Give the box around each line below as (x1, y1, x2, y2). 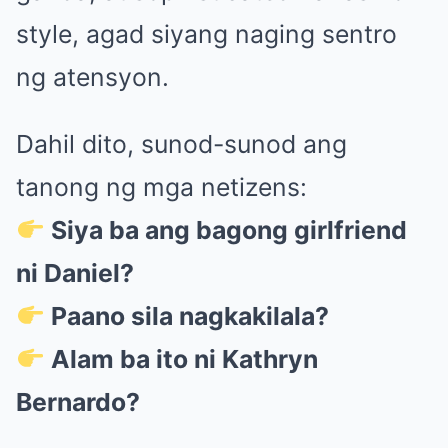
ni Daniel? (16, 258, 134, 288)
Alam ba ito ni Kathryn (51, 344, 319, 374)
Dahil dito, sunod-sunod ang (16, 129, 347, 159)
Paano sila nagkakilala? (51, 301, 330, 331)
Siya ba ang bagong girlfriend (51, 215, 408, 245)
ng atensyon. (16, 62, 169, 92)
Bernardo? (16, 387, 140, 417)
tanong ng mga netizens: (16, 172, 307, 202)
